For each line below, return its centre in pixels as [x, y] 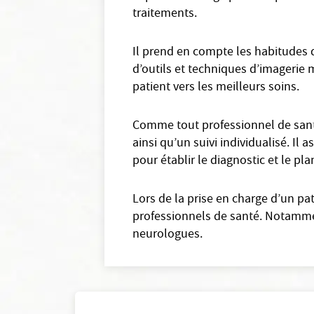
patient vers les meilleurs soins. [216, 88]
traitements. [165, 14]
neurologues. [168, 235]
